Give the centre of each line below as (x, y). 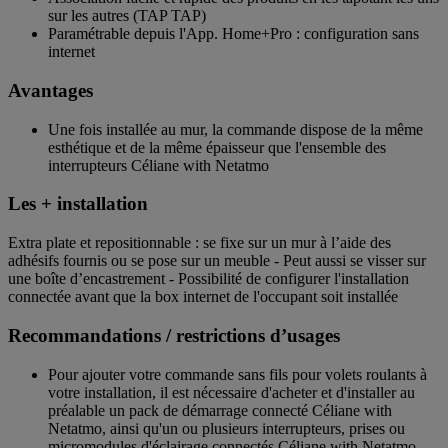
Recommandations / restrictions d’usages (174, 335)
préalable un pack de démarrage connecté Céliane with (220, 410)
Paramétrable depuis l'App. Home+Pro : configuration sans (233, 34)
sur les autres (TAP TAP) (127, 16)
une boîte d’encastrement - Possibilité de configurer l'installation (208, 279)
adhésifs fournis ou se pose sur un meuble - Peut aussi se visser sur (217, 261)
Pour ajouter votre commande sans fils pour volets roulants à (237, 374)
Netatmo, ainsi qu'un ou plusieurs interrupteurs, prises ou (226, 428)
